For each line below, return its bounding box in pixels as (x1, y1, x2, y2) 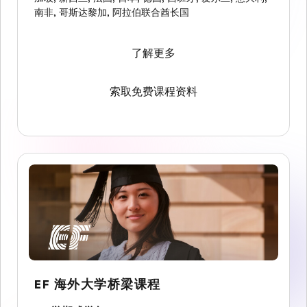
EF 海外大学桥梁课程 (34, 278, 161, 291)
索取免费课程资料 (110, 86, 197, 98)
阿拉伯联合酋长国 (112, 7, 189, 18)
